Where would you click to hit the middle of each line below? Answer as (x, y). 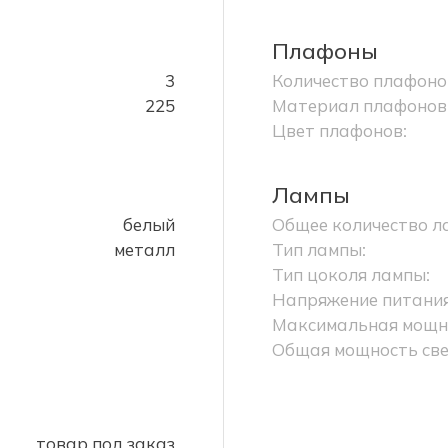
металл (144, 249)
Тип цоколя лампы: (351, 274)
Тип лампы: (319, 249)
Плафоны (325, 51)
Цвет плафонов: (339, 130)
